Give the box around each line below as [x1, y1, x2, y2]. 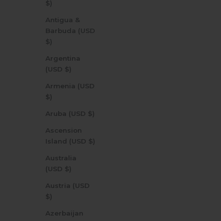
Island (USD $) [88, 137, 95, 145]
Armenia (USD [45, 81, 95, 90]
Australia [45, 153, 76, 162]
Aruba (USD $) [88, 109, 95, 117]
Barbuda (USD [45, 26, 95, 35]
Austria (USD [45, 181, 90, 189]
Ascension [45, 126, 82, 134]
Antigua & [45, 15, 80, 24]
